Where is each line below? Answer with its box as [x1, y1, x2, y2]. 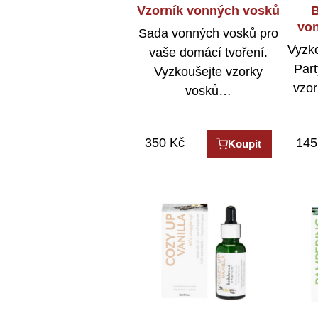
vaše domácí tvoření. [149, 45, 268, 60]
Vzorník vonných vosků [137, 3, 280, 18]
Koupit [228, 138, 262, 150]
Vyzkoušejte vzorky [154, 65, 263, 79]
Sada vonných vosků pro [138, 26, 279, 41]
